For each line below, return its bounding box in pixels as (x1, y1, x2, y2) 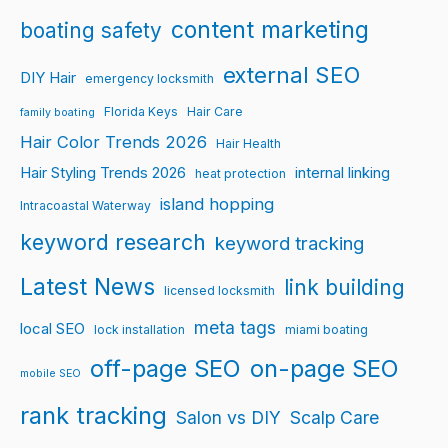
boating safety (20, 18, 162, 44)
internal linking (295, 164, 390, 183)
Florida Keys (104, 104, 178, 120)
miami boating (285, 322, 368, 338)
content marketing (171, 16, 369, 45)
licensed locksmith (164, 283, 275, 299)
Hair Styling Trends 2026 (20, 164, 186, 183)
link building (284, 275, 405, 301)
